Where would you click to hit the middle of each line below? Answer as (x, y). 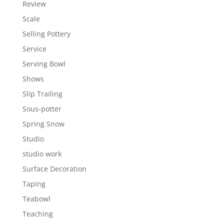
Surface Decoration (54, 169)
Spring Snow (43, 124)
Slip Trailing (42, 94)
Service (34, 49)
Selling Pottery (46, 34)
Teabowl (36, 199)
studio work (42, 154)
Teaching (37, 214)
